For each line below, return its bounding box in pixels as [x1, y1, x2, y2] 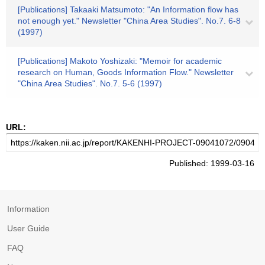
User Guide [7, 224, 50, 233]
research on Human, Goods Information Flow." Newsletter [18, 67, 234, 77]
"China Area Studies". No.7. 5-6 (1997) [18, 79, 162, 88]
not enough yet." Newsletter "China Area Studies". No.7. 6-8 [18, 16, 241, 25]
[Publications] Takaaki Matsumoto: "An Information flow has [18, 5, 238, 14]
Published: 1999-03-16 [169, 159, 259, 168]
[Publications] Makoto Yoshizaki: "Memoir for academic [18, 56, 222, 66]
